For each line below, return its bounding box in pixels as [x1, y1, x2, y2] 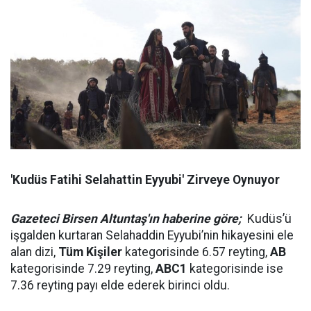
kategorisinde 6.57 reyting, [122, 245, 270, 260]
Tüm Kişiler [58, 245, 122, 260]
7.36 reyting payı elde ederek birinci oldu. [10, 278, 233, 293]
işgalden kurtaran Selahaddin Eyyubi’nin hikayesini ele [10, 228, 294, 243]
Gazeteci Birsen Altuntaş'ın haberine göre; [10, 212, 242, 226]
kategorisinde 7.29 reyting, [10, 262, 155, 276]
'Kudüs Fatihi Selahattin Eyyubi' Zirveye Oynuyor [10, 173, 280, 187]
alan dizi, [10, 245, 58, 260]
